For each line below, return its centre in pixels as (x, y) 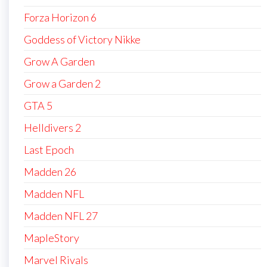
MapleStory (52, 238)
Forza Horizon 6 (60, 18)
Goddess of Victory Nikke (82, 40)
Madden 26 (50, 172)
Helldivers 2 (52, 128)
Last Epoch (49, 150)
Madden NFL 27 (61, 216)
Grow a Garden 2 (62, 84)
